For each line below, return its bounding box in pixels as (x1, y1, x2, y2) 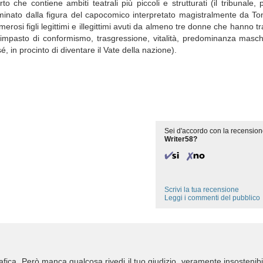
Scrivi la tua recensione (164, 186, 240, 194)
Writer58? (164, 135, 198, 143)
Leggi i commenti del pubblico (164, 194, 261, 202)
